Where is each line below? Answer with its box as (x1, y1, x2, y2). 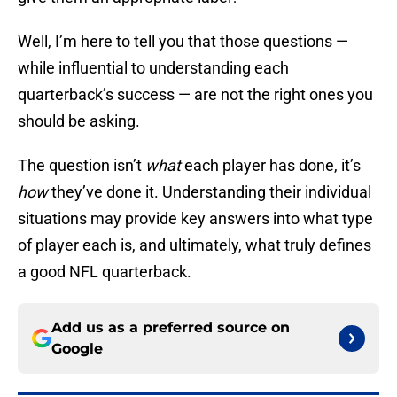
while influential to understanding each (18, 58, 289, 78)
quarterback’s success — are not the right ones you (18, 85, 373, 105)
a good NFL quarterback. (18, 262, 191, 282)
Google (51, 340, 103, 358)
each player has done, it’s (181, 156, 361, 175)
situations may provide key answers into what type (18, 209, 373, 229)
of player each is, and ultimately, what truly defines (18, 236, 371, 255)
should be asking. (18, 112, 140, 131)
